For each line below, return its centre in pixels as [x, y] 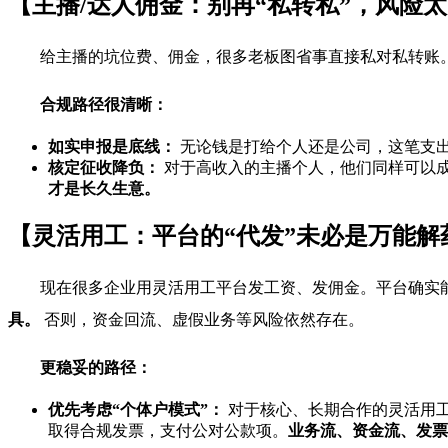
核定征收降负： [104, 168]
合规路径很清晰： [104, 105]
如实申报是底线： [112, 147]
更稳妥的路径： [96, 368]
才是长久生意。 [104, 189]
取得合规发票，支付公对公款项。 [168, 431]
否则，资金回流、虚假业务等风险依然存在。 [202, 320]
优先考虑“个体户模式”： [136, 410]
